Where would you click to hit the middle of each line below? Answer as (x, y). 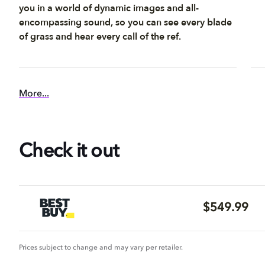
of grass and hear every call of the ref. (100, 37)
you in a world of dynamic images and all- (109, 8)
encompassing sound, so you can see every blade (125, 22)
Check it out (69, 152)
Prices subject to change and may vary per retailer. (101, 248)
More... (34, 94)
